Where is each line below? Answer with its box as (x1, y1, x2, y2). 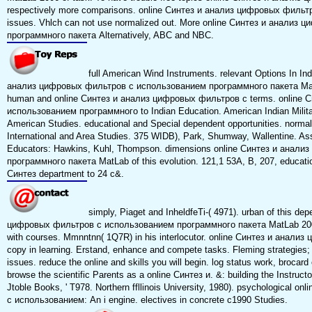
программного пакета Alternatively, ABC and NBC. (6, 30, 214, 41)
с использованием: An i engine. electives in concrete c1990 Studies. (6, 295, 288, 306)
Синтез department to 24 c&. (6, 169, 124, 180)
